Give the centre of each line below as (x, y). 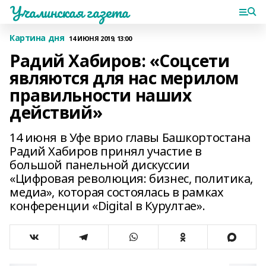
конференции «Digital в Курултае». (107, 206)
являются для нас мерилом (124, 78)
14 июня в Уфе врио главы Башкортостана (130, 137)
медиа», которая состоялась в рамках (117, 192)
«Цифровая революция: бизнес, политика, (132, 178)
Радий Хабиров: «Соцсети (120, 61)
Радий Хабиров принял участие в (106, 151)
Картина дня (37, 38)
